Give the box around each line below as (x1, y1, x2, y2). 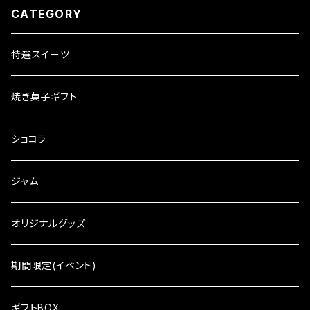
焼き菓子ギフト (11, 91, 77, 102)
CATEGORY (11, 7, 82, 21)
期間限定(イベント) (11, 259, 97, 271)
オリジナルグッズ (11, 217, 86, 229)
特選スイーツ (11, 48, 70, 60)
